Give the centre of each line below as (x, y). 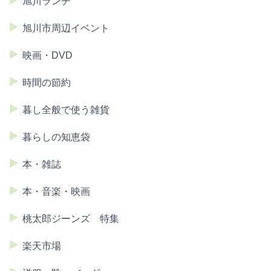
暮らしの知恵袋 (56, 137)
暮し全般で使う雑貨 (66, 110)
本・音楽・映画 (56, 192)
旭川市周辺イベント (66, 28)
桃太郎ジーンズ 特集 (71, 219)
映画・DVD (47, 56)
